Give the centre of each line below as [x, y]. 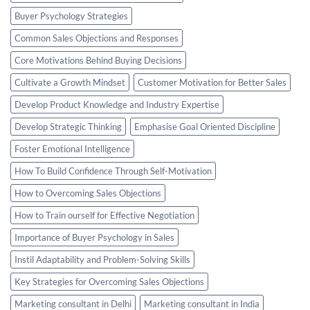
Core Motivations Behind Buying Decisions [98, 60]
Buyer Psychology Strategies [71, 16]
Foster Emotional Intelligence [72, 148]
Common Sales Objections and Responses [97, 38]
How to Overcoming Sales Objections [88, 193]
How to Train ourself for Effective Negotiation [104, 215]
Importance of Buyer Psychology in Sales [94, 237]
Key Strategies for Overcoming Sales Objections [109, 281]
